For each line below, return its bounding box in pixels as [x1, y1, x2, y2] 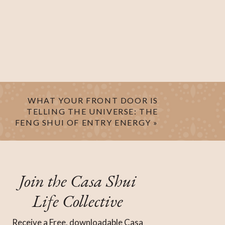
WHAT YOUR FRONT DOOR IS [28, 95, 158, 105]
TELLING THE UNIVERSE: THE [26, 106, 158, 116]
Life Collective [32, 189, 123, 212]
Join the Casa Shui [19, 169, 136, 192]
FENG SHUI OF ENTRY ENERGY [15, 117, 151, 127]
